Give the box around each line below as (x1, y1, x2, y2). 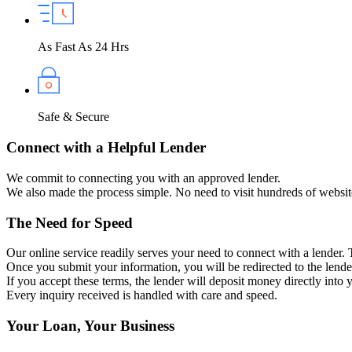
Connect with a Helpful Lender (6, 139, 206, 156)
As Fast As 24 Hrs (38, 40, 129, 54)
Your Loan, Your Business (6, 317, 174, 334)
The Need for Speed (6, 214, 133, 231)
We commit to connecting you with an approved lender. (6, 170, 280, 185)
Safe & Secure (38, 110, 109, 124)
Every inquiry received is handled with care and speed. (6, 288, 277, 302)
